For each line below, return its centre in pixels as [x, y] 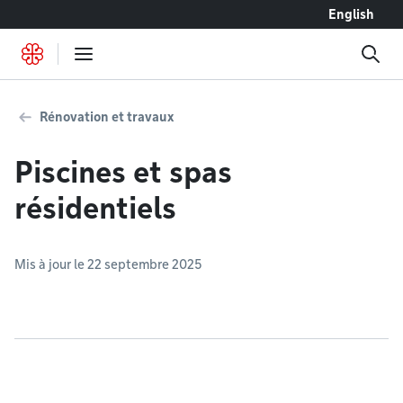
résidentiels [95, 208]
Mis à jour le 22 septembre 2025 [108, 264]
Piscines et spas [123, 172]
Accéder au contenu [73, 14]
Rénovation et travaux [107, 117]
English [351, 14]
